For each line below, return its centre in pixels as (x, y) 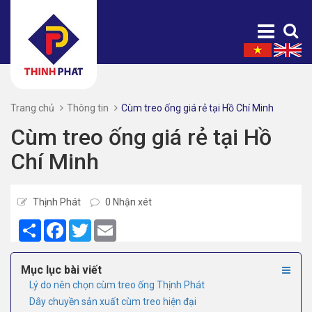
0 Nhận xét (127, 202)
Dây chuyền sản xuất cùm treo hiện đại (113, 301)
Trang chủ (32, 108)
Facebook (87, 225)
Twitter (107, 225)
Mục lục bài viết (61, 270)
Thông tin (88, 108)
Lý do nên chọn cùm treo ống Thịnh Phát (117, 285)
